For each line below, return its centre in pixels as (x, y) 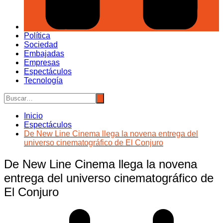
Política (37, 36)
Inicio (33, 116)
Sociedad (41, 45)
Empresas (42, 63)
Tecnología (43, 81)
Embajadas (44, 54)
